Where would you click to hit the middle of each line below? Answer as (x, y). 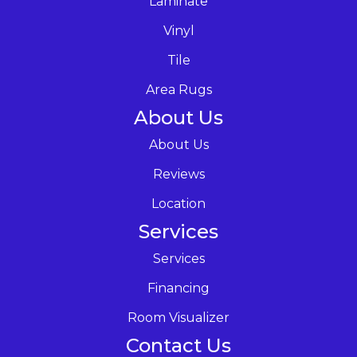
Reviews (178, 174)
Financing (178, 288)
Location (178, 203)
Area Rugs (178, 89)
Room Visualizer (178, 317)
